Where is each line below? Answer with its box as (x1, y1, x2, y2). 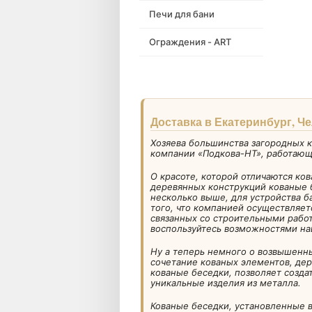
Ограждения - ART (149, 36, 231, 47)
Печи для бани (149, 8, 214, 19)
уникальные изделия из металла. (150, 277, 301, 288)
